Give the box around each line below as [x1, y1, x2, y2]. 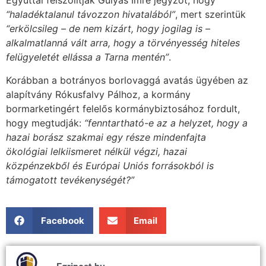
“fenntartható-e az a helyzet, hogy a [84, 116, 248, 129]
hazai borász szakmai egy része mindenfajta [6, 131, 206, 143]
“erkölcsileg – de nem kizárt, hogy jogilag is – [6, 23, 210, 35]
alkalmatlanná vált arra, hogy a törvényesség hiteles [6, 37, 240, 49]
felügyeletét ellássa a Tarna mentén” [6, 51, 169, 64]
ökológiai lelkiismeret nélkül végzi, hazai [6, 145, 187, 157]
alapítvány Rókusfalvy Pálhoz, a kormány [6, 88, 191, 100]
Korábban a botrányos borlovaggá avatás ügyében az [6, 74, 248, 86]
